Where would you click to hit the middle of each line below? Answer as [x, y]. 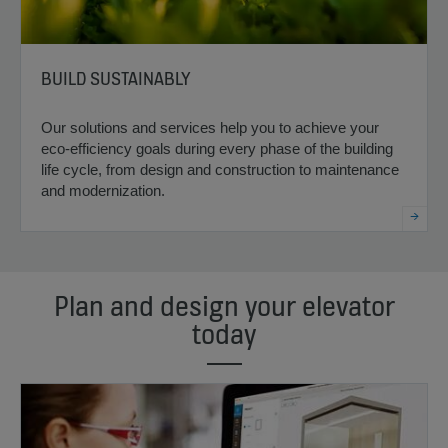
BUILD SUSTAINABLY [116, 77]
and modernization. [103, 190]
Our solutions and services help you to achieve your [210, 127]
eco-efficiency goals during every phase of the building [217, 148]
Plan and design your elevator [224, 305]
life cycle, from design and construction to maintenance [220, 169]
